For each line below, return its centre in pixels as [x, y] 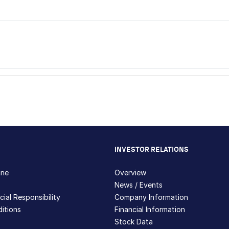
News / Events [139, 185]
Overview [130, 172]
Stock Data [134, 221]
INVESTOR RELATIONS [152, 150]
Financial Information [150, 209]
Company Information [151, 197]
